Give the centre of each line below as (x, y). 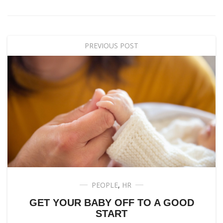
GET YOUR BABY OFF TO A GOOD (111, 203)
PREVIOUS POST (111, 46)
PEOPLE (105, 185)
